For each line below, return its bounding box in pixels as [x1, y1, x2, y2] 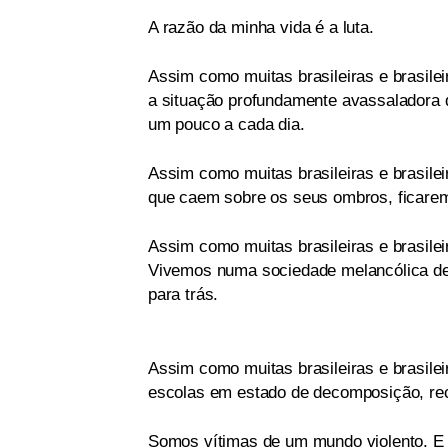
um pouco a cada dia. [148, 115, 305, 135]
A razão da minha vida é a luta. [148, 18, 374, 38]
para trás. [148, 285, 219, 305]
